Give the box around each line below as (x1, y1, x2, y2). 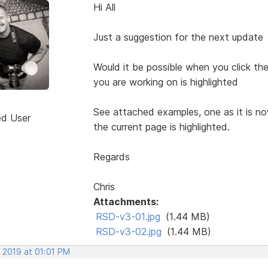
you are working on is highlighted (93, 75, 238, 88)
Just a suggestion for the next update (93, 31, 263, 43)
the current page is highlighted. (93, 120, 230, 133)
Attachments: (93, 195, 159, 208)
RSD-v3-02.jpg (95, 225, 162, 237)
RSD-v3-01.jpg (95, 210, 160, 223)
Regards (93, 150, 130, 163)
